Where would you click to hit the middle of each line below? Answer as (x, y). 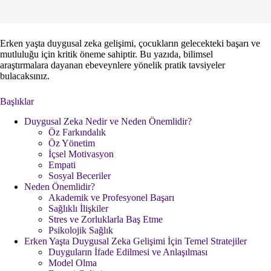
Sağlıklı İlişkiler (78, 208)
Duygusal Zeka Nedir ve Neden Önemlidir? (108, 121)
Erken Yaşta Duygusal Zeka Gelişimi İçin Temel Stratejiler (135, 241)
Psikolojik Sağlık (81, 230)
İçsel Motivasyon (81, 154)
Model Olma (73, 263)
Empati (62, 165)
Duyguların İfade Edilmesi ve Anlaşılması (128, 252)
